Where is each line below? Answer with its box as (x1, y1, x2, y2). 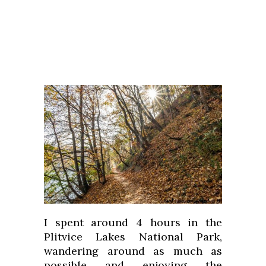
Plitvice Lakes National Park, (44, 230, 222, 244)
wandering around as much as (44, 244, 222, 258)
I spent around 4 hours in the (44, 216, 222, 230)
